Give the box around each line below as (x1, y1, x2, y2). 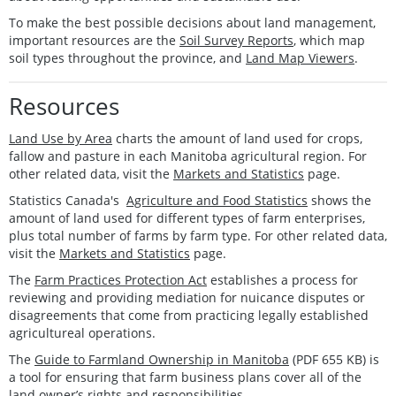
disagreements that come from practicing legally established (9, 306, 369, 324)
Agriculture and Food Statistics (126, 191, 308, 209)
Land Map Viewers (246, 49, 354, 66)
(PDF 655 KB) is (289, 350, 379, 368)
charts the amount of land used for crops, (112, 129, 362, 147)
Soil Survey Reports (179, 31, 293, 49)
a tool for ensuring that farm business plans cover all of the (9, 368, 362, 385)
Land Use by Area (9, 129, 112, 147)
